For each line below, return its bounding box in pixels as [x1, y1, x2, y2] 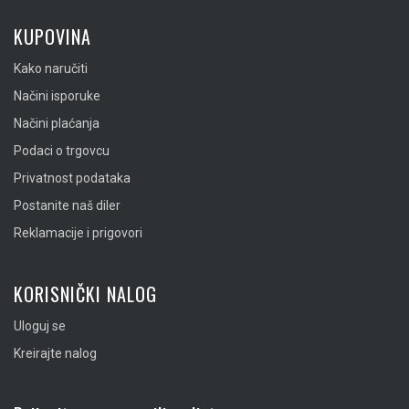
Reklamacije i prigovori [14, 225, 142, 241]
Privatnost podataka [14, 171, 131, 186]
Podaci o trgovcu [14, 143, 110, 159]
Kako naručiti [14, 61, 88, 77]
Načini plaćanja [14, 116, 100, 131]
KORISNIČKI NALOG [14, 280, 157, 309]
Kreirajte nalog [14, 346, 97, 362]
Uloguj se [14, 319, 66, 334]
